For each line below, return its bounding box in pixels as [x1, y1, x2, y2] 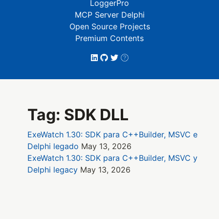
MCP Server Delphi [74, 10, 145, 20]
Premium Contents [75, 33, 144, 43]
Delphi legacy [27, 165, 78, 175]
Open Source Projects [69, 22, 150, 31]
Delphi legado [27, 141, 79, 152]
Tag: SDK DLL [27, 105, 129, 125]
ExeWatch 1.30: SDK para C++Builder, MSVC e [27, 130, 197, 140]
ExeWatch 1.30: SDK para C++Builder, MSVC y [27, 153, 197, 163]
